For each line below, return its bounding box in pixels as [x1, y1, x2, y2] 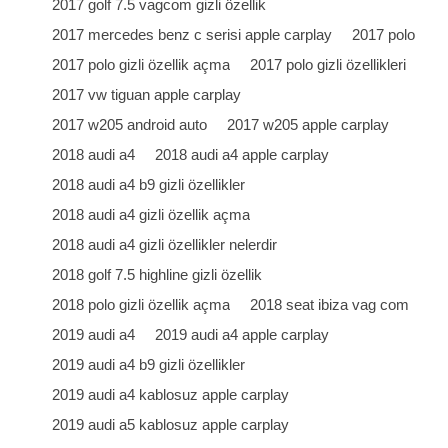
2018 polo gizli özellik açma [52, 296, 231, 313]
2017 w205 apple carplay [227, 116, 390, 133]
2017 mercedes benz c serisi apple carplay [52, 26, 333, 43]
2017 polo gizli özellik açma [52, 56, 231, 73]
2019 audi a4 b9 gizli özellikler [52, 356, 246, 373]
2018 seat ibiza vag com [250, 296, 410, 313]
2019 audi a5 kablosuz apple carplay [52, 416, 290, 433]
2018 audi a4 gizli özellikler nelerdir [52, 236, 278, 253]
